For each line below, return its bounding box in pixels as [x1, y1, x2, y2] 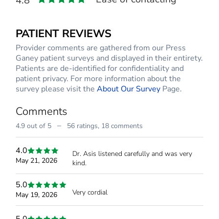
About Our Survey [97, 83, 160, 94]
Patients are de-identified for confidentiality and [16, 63, 184, 74]
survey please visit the [16, 83, 97, 94]
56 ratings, [67, 121, 99, 131]
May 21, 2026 [16, 155, 57, 165]
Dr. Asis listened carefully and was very [72, 149, 192, 158]
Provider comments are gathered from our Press [16, 42, 186, 53]
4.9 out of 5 [16, 121, 51, 131]
